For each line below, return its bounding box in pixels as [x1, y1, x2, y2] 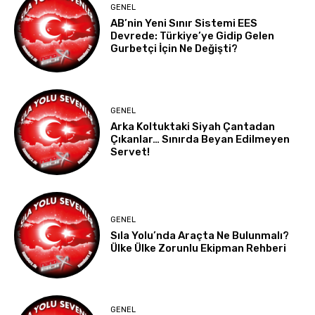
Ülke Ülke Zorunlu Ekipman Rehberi [110, 241, 287, 255]
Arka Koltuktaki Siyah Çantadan [110, 120, 276, 133]
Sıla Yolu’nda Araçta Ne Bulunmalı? [110, 229, 290, 242]
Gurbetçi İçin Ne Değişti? [110, 42, 238, 56]
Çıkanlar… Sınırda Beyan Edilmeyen [110, 132, 290, 146]
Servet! [110, 145, 150, 158]
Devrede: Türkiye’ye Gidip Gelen [110, 30, 275, 43]
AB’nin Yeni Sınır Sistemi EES [110, 17, 258, 30]
